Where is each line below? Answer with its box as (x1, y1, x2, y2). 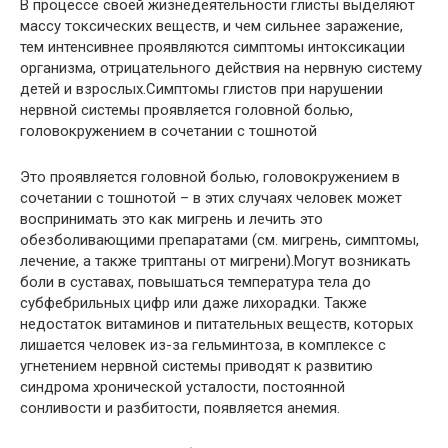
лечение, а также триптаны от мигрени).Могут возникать (20, 251, 411, 270)
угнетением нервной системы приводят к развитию (20, 356, 373, 375)
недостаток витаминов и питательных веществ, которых (20, 314, 413, 333)
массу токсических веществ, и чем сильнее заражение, (20, 16, 403, 35)
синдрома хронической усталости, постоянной (20, 377, 345, 396)
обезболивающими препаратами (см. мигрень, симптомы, (20, 230, 419, 249)
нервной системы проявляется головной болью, (20, 100, 353, 119)
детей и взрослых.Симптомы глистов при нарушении (20, 79, 383, 98)
